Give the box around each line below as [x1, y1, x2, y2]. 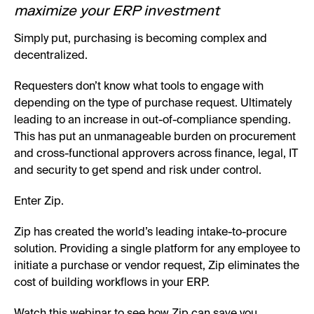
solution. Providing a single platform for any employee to [14, 243, 300, 255]
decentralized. [14, 50, 88, 62]
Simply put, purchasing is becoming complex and [14, 33, 267, 45]
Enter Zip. [14, 196, 64, 207]
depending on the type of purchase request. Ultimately [14, 97, 292, 109]
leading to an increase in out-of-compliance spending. [14, 114, 291, 126]
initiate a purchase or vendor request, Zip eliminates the [14, 260, 299, 272]
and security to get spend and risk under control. [14, 165, 264, 177]
